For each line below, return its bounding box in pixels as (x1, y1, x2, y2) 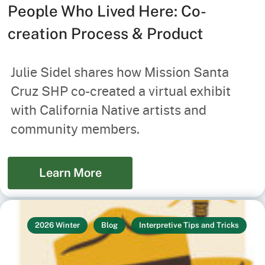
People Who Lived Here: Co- (8, 1, 207, 20)
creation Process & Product (8, 24, 204, 43)
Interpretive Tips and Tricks (139, 220, 240, 230)
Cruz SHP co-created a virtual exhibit (10, 81, 231, 100)
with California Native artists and (10, 100, 206, 119)
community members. (10, 119, 140, 138)
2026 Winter (34, 220, 80, 230)
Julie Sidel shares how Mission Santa (10, 62, 229, 81)
